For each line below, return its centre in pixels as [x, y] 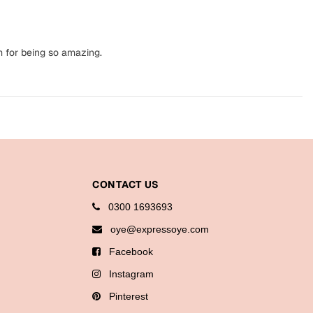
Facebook [128, 252]
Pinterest [126, 297]
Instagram [129, 274]
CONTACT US [126, 185]
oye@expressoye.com [157, 230]
